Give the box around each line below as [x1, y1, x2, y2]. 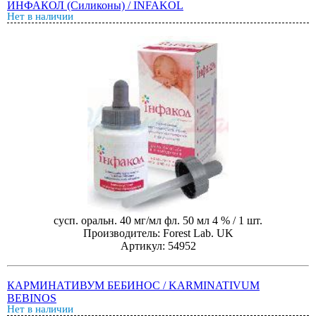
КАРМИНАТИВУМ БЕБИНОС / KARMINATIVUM [7, 279, 260, 291]
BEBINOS [7, 292, 56, 304]
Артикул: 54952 [120, 240, 196, 253]
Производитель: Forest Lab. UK [83, 227, 233, 240]
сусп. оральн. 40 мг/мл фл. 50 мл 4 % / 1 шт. [54, 214, 262, 227]
